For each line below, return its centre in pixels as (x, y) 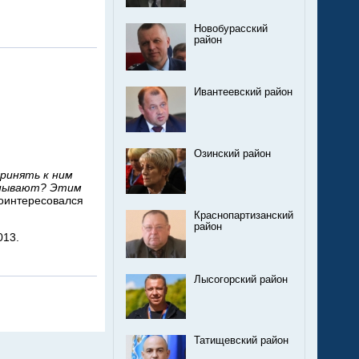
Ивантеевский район (243, 92)
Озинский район (232, 153)
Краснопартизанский (244, 216)
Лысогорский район (241, 279)
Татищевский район (241, 340)
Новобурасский (231, 29)
